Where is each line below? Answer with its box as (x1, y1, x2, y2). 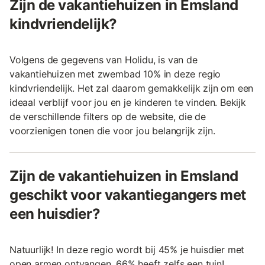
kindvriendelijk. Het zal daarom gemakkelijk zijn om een (9, 82, 254, 94)
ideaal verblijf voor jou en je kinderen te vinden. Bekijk (9, 96, 246, 108)
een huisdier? (9, 205, 101, 222)
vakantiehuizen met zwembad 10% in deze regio (9, 67, 221, 80)
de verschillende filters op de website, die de (9, 110, 206, 122)
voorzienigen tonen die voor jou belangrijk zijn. (9, 124, 215, 137)
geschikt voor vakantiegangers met (9, 186, 246, 203)
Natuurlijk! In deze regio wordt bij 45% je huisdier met (9, 243, 245, 256)
